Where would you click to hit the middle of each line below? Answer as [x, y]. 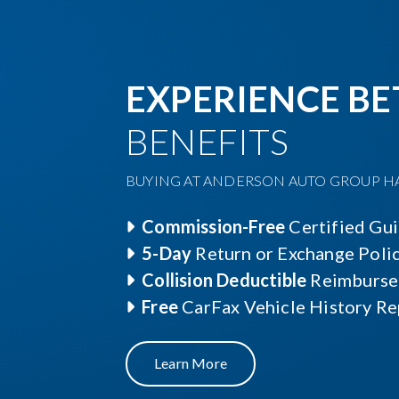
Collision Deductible [224, 280]
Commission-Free [214, 226]
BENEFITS [208, 142]
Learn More [191, 363]
